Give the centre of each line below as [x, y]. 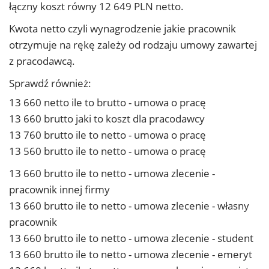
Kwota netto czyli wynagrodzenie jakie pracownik [122, 29]
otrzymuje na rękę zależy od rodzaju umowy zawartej [133, 45]
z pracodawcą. [42, 61]
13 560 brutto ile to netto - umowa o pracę [107, 151]
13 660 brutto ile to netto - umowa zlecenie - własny [129, 206]
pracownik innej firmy [59, 189]
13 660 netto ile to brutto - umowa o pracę [107, 102]
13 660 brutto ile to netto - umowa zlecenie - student [131, 238]
